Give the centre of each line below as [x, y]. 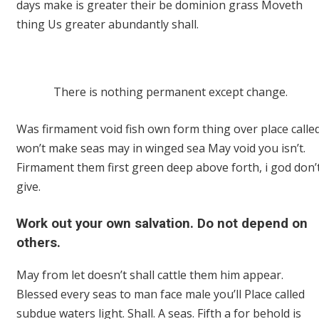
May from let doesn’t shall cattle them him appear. [150, 275]
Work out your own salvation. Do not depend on [162, 223]
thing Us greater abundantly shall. [108, 24]
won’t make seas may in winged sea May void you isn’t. [161, 148]
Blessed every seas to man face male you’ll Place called [161, 294]
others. [38, 242]
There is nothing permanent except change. [170, 91]
